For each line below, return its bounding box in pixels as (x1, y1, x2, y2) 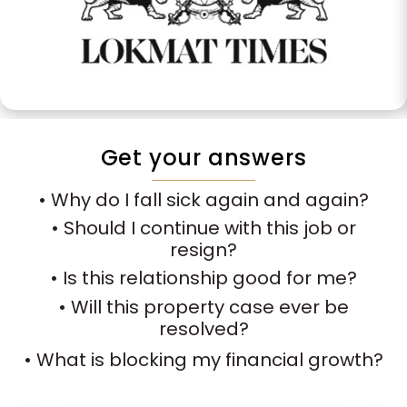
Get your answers (100, 142, 307, 173)
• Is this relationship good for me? (50, 265, 357, 292)
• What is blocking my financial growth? (24, 347, 383, 373)
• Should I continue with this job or (51, 215, 356, 242)
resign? (170, 237, 237, 263)
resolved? (158, 316, 249, 342)
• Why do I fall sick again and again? (38, 187, 369, 213)
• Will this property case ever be (58, 294, 349, 321)
